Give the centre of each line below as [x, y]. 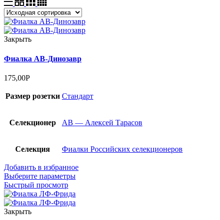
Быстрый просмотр [36, 185]
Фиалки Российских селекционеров [122, 149]
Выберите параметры [40, 176]
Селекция [33, 149]
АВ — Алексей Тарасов [102, 122]
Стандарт [78, 96]
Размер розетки [33, 96]
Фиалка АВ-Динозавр [43, 58]
